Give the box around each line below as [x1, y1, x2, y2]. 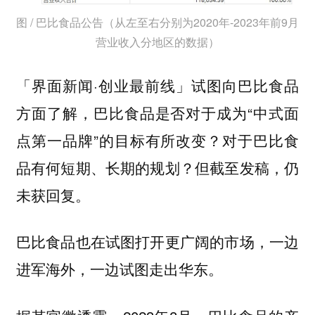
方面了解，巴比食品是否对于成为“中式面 [15, 101, 300, 123]
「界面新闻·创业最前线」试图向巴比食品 [15, 74, 300, 96]
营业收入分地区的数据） [96, 34, 219, 51]
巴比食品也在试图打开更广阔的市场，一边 [15, 231, 300, 252]
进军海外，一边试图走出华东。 [15, 259, 223, 280]
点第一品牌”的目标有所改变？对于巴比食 [15, 129, 300, 150]
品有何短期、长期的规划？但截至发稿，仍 [15, 156, 300, 178]
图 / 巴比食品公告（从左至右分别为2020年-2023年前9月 [16, 14, 299, 31]
